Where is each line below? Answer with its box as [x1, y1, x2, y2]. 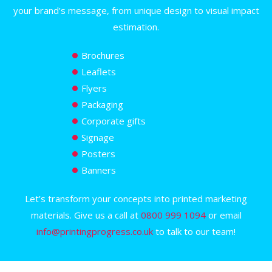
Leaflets [81, 65, 116, 78]
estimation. [113, 20, 159, 33]
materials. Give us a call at [30, 208, 141, 221]
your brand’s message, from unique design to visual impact [13, 4, 259, 16]
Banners [81, 163, 116, 176]
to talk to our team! [153, 225, 236, 237]
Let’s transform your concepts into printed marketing [25, 192, 247, 205]
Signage [81, 131, 114, 143]
